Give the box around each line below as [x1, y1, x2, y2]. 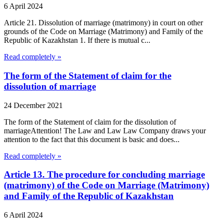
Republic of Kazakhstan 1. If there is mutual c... [4, 36, 150, 45]
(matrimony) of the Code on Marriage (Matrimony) [4, 180, 209, 191]
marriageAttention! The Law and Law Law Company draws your [4, 126, 206, 135]
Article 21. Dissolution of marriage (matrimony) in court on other [4, 18, 203, 27]
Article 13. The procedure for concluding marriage [4, 169, 205, 180]
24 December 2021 [4, 101, 63, 109]
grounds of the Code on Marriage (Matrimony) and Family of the [4, 27, 203, 36]
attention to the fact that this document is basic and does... [4, 135, 180, 144]
